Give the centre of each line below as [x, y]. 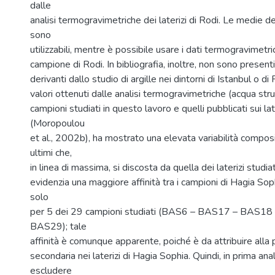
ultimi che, [51, 153]
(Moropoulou [57, 123]
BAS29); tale [58, 227]
